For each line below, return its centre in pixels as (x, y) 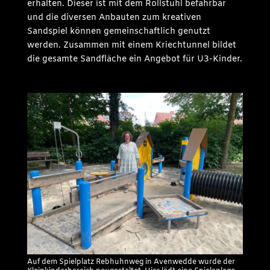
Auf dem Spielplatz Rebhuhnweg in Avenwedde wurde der (131, 262)
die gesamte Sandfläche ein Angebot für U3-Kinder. (134, 59)
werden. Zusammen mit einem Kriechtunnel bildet (131, 45)
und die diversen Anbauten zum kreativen (114, 17)
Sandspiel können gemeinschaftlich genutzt (118, 31)
